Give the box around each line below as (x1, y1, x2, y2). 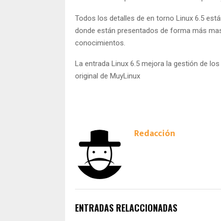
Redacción (134, 126, 175, 141)
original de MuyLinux (75, 71, 140, 80)
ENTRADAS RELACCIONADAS (75, 201, 177, 214)
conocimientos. (75, 38, 125, 47)
